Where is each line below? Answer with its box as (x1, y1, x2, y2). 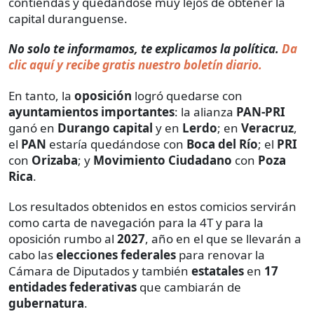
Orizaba (32, 151, 78, 168)
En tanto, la (8, 87, 74, 104)
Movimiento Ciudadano (93, 151, 232, 168)
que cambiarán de (137, 278, 241, 295)
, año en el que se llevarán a (145, 230, 301, 247)
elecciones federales (56, 246, 176, 263)
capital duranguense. (8, 10, 128, 27)
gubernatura (8, 294, 84, 311)
